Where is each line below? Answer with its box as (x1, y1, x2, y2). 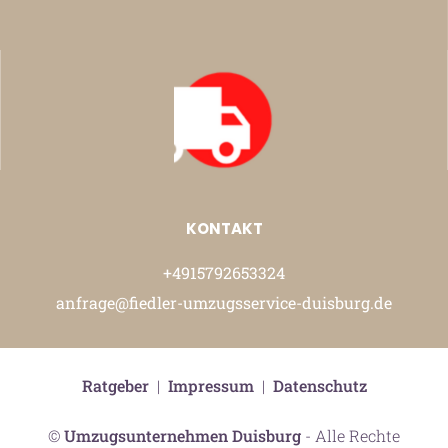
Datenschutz (272, 374, 367, 396)
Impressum (167, 374, 254, 396)
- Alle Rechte (301, 424, 400, 446)
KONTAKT (185, 217, 263, 239)
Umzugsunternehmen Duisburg (64, 424, 301, 446)
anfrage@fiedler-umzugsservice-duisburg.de (56, 291, 392, 313)
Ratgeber (81, 374, 149, 396)
